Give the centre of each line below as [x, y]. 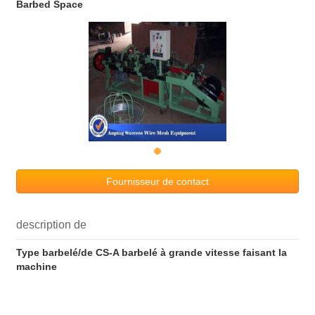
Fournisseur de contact [157, 182]
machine [37, 267]
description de [51, 225]
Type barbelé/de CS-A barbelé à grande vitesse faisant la [152, 253]
